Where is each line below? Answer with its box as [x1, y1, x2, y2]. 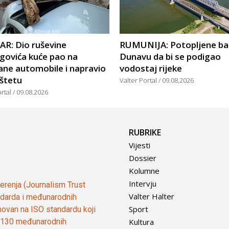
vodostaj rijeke [120, 62, 182, 75]
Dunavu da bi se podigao [120, 51, 221, 63]
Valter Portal [120, 76, 158, 85]
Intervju [129, 178, 156, 189]
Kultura [129, 217, 154, 227]
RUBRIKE [129, 127, 161, 139]
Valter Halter [129, 191, 174, 202]
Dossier [129, 153, 156, 164]
